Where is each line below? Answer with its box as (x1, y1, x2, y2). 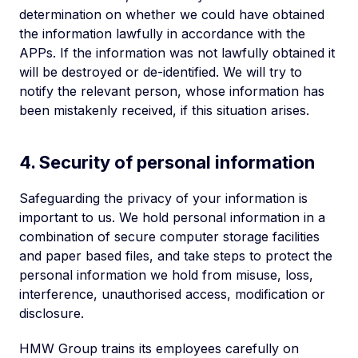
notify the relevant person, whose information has (19, 83, 324, 99)
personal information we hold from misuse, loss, (19, 267, 313, 283)
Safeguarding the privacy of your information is (19, 190, 308, 206)
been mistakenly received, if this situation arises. (19, 102, 309, 118)
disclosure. (19, 305, 84, 321)
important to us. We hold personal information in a (19, 209, 325, 225)
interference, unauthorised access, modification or (19, 286, 325, 302)
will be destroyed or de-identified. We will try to (19, 64, 302, 80)
